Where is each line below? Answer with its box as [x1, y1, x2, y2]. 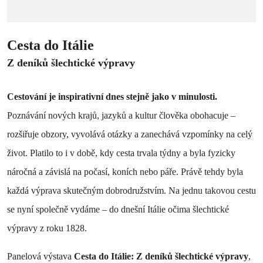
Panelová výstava [7, 251, 74, 261]
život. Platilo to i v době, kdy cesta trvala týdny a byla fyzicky [7, 147, 235, 158]
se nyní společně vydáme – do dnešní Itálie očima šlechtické [7, 204, 229, 214]
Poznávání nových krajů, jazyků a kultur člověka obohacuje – [7, 110, 235, 120]
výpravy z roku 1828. [7, 222, 87, 233]
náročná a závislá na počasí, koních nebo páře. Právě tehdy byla [7, 166, 243, 177]
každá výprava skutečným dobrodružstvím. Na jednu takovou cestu [7, 185, 256, 195]
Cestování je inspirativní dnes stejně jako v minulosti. [7, 91, 217, 102]
